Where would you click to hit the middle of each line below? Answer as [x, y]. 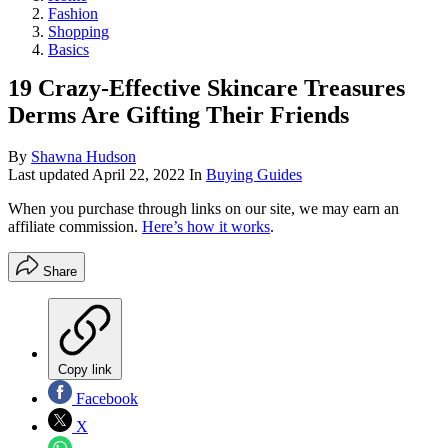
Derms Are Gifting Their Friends [178, 114]
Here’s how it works [206, 227]
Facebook [105, 399]
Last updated [50, 175]
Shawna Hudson [83, 157]
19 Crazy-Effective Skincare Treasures [206, 87]
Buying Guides [254, 175]
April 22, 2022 [138, 175]
